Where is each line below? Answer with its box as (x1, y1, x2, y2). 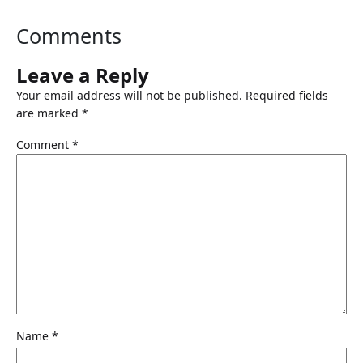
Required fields (246, 87, 328, 103)
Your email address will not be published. (16, 87, 242, 103)
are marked (16, 105, 82, 121)
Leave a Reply (16, 61, 149, 88)
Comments (16, 21, 122, 49)
